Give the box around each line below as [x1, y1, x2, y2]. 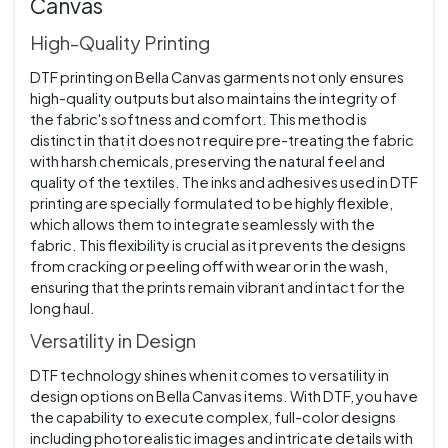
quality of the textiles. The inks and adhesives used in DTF [30, 173, 418, 192]
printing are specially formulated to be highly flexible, [30, 194, 393, 213]
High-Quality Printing [30, 31, 210, 55]
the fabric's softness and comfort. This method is [30, 110, 367, 129]
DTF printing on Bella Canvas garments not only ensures [30, 68, 404, 87]
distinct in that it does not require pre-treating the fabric [30, 131, 414, 150]
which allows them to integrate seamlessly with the [30, 215, 375, 234]
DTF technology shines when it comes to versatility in [30, 366, 389, 385]
